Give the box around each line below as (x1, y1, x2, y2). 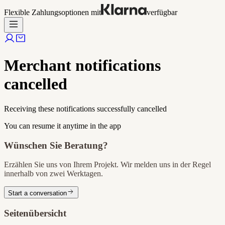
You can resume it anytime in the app (4, 121, 121, 130)
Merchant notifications (4, 56, 161, 75)
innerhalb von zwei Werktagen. (4, 169, 103, 178)
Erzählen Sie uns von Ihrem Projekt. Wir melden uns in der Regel (4, 160, 211, 169)
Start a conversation (8, 189, 67, 197)
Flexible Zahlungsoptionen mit (4, 8, 101, 17)
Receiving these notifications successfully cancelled (4, 104, 167, 113)
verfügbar (147, 8, 177, 17)
